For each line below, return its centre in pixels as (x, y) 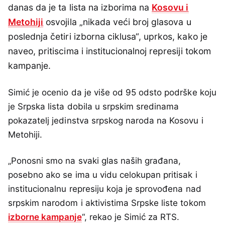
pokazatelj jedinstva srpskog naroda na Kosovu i (106, 121)
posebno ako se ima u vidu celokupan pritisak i (103, 175)
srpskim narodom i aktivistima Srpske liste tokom (107, 203)
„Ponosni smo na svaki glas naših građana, (95, 161)
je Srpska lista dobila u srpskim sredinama (94, 107)
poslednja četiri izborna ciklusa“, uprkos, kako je (108, 37)
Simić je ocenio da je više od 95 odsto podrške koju (112, 93)
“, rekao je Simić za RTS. (131, 217)
